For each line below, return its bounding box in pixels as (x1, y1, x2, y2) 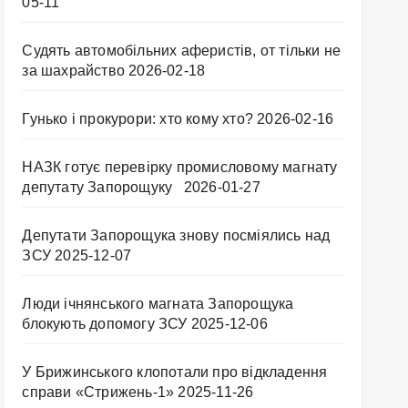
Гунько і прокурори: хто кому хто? (22, 111, 253, 127)
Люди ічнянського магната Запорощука (22, 296, 294, 312)
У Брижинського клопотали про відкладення (22, 364, 328, 381)
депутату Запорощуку (22, 179, 180, 196)
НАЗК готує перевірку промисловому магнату (22, 159, 338, 176)
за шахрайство (22, 63, 125, 79)
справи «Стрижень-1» (22, 384, 175, 401)
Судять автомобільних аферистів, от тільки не (22, 43, 342, 59)
